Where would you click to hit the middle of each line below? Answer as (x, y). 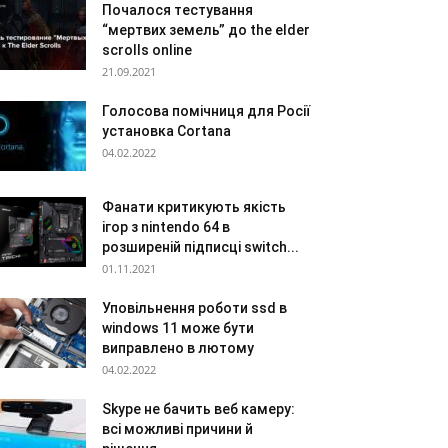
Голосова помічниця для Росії (206, 111)
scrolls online (147, 50)
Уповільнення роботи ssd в (194, 308)
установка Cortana (166, 131)
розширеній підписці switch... (200, 247)
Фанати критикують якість (194, 207)
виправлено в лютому (178, 348)
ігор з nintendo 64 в (166, 227)
